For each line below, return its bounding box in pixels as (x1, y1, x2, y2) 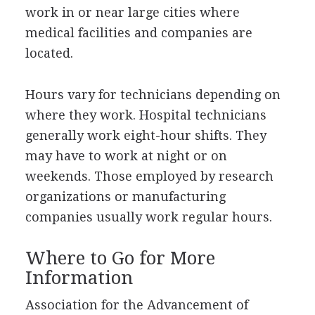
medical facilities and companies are (25, 25, 252, 40)
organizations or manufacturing (25, 188, 226, 204)
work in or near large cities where (25, 4, 240, 20)
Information (25, 266, 133, 288)
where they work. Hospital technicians (25, 107, 266, 122)
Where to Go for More (25, 247, 215, 269)
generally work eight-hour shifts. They (25, 127, 266, 143)
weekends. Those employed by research (25, 168, 274, 184)
